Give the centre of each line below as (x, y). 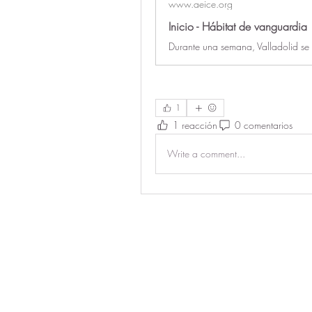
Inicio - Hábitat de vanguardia (238, 26)
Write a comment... (206, 154)
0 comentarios (264, 125)
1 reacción (195, 125)
